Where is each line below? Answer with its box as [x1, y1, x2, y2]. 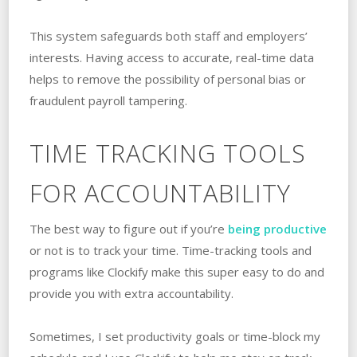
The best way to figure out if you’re [29, 220, 228, 237]
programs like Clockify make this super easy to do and [29, 263, 324, 280]
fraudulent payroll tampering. [29, 92, 187, 108]
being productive [227, 220, 327, 237]
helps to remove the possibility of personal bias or [29, 70, 306, 87]
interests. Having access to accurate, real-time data [29, 49, 314, 65]
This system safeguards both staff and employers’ [29, 27, 308, 44]
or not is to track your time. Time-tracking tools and [29, 241, 312, 258]
